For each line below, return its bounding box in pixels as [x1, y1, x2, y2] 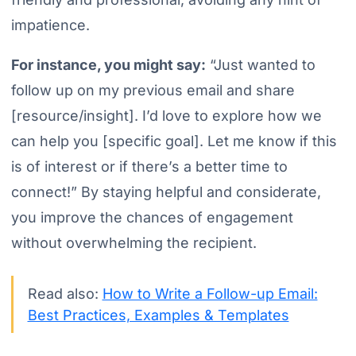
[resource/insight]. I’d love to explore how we [10, 106, 322, 124]
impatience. [10, 16, 90, 33]
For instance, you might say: [10, 56, 206, 73]
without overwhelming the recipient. [10, 234, 257, 251]
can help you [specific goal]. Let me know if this [10, 132, 337, 149]
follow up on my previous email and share [10, 81, 295, 99]
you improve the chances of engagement [10, 208, 293, 226]
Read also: [27, 284, 103, 302]
